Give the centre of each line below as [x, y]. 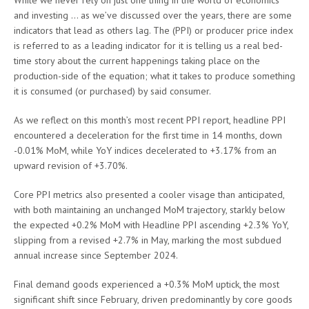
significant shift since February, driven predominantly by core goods [153, 300]
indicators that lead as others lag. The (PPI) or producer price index [153, 31]
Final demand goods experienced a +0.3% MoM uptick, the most [147, 285]
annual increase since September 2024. [96, 256]
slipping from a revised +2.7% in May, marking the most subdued [148, 240]
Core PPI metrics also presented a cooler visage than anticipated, [149, 195]
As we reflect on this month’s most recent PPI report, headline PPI [150, 120]
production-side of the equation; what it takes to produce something [154, 76]
